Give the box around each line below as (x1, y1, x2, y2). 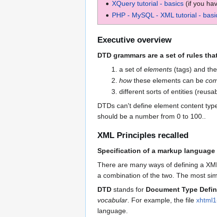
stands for (111, 185, 146, 193)
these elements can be (131, 76, 205, 84)
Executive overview (97, 35, 171, 45)
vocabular (97, 196, 127, 204)
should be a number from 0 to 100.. (97, 112, 206, 121)
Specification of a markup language (97, 146, 215, 155)
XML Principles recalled (97, 130, 188, 140)
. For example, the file (127, 196, 196, 204)
